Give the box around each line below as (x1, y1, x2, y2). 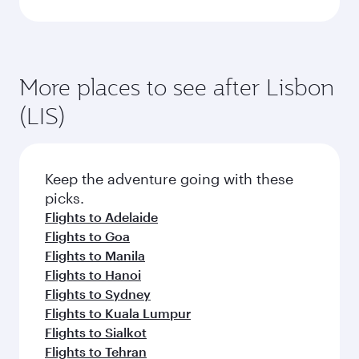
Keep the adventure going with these (45, 169, 293, 188)
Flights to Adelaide (45, 208, 158, 224)
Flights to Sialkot (45, 324, 147, 340)
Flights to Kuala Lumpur (45, 305, 191, 321)
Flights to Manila (45, 247, 145, 263)
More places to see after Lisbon (19, 71, 334, 102)
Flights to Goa (45, 228, 130, 244)
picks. (45, 188, 84, 207)
